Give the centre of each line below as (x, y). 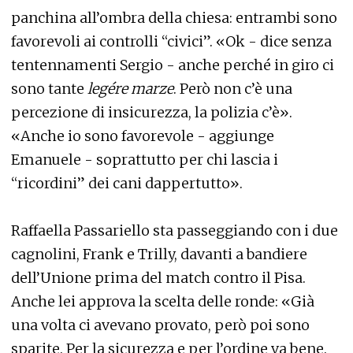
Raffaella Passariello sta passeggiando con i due (175, 231)
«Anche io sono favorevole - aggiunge (143, 136)
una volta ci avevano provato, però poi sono (160, 325)
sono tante (49, 89)
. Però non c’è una (233, 89)
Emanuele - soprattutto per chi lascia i (145, 160)
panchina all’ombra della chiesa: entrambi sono (174, 18)
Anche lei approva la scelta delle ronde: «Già (163, 302)
